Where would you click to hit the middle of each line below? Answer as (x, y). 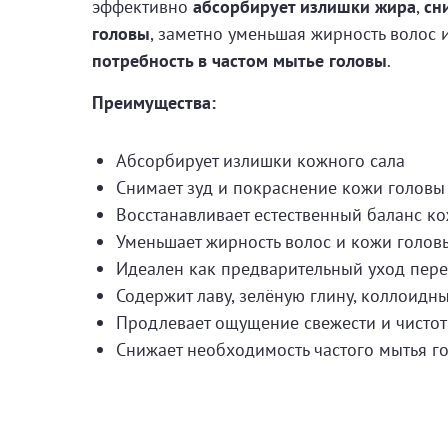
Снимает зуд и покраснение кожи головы (280, 187)
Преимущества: (154, 102)
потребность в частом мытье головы (239, 60)
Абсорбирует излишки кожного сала (260, 160)
